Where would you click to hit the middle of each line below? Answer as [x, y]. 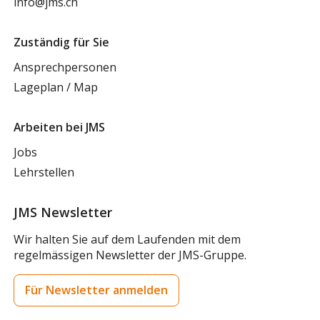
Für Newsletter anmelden [96, 290]
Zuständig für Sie [62, 42]
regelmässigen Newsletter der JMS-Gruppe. [130, 255]
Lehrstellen [44, 172]
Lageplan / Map [56, 87]
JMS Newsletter [63, 212]
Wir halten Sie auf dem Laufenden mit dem [127, 240]
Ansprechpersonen [65, 67]
